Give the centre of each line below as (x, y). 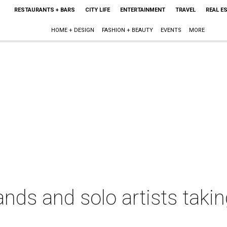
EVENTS (171, 30)
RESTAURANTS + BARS (44, 10)
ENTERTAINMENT (142, 10)
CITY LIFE (97, 10)
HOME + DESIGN (73, 30)
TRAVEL (185, 10)
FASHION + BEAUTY (128, 30)
